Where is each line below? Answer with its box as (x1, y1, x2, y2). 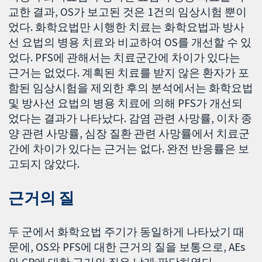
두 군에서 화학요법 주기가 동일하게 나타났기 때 (8, 225, 245, 239)
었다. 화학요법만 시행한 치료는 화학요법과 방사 (8, 20, 245, 35)
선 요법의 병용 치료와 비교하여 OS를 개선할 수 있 (8, 35, 252, 50)
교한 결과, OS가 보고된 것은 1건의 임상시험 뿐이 (8, 5, 247, 19)
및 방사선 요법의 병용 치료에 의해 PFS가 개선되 (8, 96, 243, 111)
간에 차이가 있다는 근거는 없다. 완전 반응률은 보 (8, 142, 250, 156)
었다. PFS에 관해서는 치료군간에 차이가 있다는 (8, 50, 241, 65)
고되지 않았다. (8, 157, 80, 171)
